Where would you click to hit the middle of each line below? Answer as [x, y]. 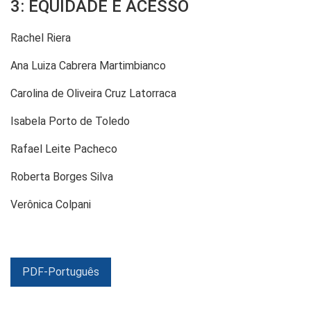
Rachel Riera [41, 37]
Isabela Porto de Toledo [70, 121]
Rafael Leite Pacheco [64, 149]
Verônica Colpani [51, 204]
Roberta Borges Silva [62, 176]
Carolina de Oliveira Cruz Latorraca [93, 93]
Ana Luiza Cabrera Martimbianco [88, 65]
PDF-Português [61, 271]
